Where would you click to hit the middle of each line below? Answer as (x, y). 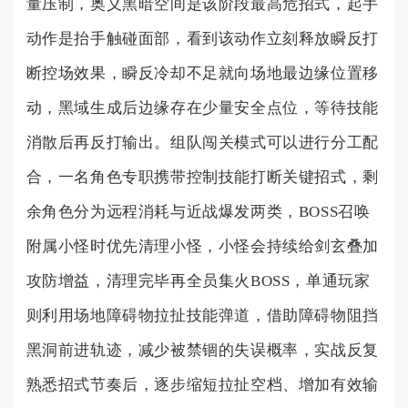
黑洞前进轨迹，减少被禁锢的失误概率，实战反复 (202, 350)
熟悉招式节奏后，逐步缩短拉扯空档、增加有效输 (202, 384)
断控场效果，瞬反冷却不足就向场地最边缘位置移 (202, 73)
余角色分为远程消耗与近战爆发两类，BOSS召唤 (198, 211)
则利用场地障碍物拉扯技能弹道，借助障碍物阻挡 (202, 315)
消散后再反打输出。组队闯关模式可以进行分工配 (202, 142)
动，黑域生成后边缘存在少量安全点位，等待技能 (202, 107)
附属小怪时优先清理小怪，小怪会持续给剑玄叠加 (202, 246)
